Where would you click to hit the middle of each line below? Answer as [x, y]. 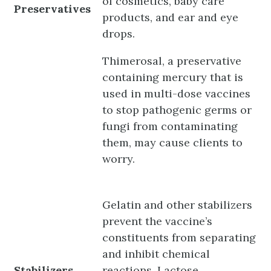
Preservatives [53, 8]
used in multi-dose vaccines [177, 93]
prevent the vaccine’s [158, 221]
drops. [119, 33]
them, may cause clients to [173, 142]
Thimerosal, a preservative [172, 60]
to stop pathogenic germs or [177, 109]
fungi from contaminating [170, 126]
